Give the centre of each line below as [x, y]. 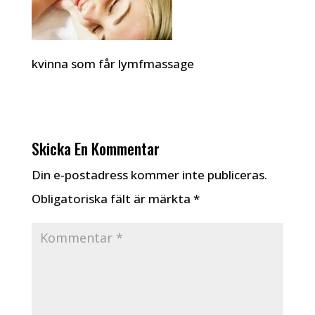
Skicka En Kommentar [95, 148]
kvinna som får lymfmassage [112, 64]
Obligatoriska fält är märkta [112, 199]
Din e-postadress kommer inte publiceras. [149, 175]
